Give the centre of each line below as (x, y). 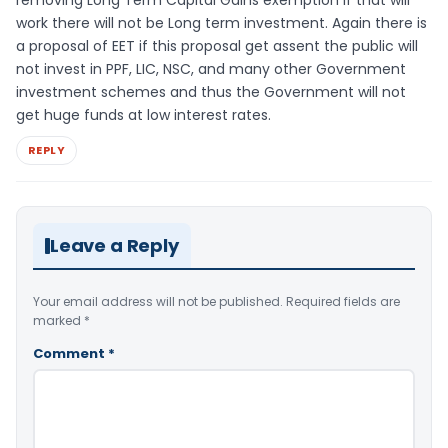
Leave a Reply (114, 246)
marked (58, 321)
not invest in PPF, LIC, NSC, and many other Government (211, 68)
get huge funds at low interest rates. (143, 114)
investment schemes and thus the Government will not (211, 91)
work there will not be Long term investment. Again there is (221, 22)
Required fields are (343, 302)
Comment (70, 354)
